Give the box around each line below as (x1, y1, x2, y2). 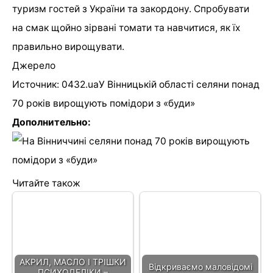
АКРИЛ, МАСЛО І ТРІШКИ (19, 256, 126, 267)
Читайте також (12, 177, 80, 189)
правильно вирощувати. (12, 40, 124, 52)
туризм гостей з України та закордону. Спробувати (12, 2, 249, 15)
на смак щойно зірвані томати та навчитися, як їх (12, 21, 240, 34)
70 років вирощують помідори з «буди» (12, 97, 195, 109)
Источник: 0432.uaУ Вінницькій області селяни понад (12, 78, 260, 90)
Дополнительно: (12, 116, 91, 128)
